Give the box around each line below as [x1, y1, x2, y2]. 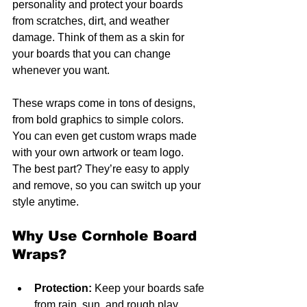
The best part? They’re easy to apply [12, 163, 192, 175]
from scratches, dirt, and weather [12, 15, 172, 27]
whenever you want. [12, 64, 110, 77]
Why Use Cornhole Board [12, 228, 201, 244]
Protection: [34, 282, 92, 295]
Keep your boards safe [92, 282, 207, 295]
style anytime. [12, 196, 79, 208]
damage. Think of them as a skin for [12, 32, 187, 44]
